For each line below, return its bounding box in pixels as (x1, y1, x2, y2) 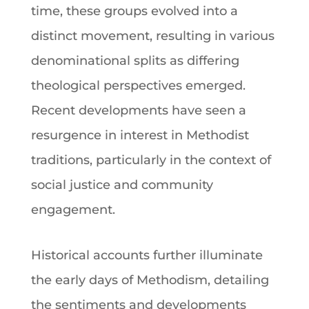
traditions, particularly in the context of (30, 152, 271, 168)
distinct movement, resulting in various (30, 28, 275, 43)
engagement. (30, 201, 115, 217)
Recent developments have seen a (30, 102, 246, 118)
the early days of (30, 272, 137, 288)
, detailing (207, 272, 269, 288)
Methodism (136, 272, 208, 288)
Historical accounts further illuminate (30, 247, 263, 263)
